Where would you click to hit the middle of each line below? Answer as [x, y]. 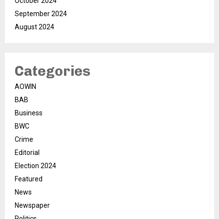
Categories [53, 71]
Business [29, 113]
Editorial [27, 153]
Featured [29, 179]
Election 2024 [35, 166]
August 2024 [34, 27]
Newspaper [32, 206]
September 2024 [41, 14]
